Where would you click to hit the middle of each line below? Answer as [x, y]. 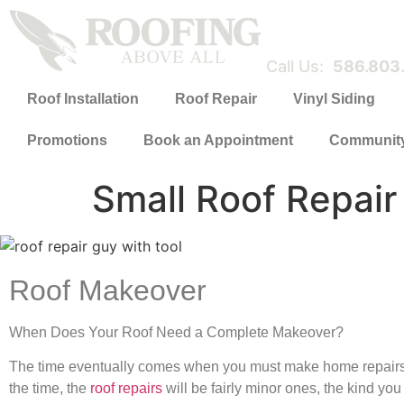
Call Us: [299, 66]
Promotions [67, 140]
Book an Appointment [218, 140]
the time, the [50, 389]
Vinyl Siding [334, 99]
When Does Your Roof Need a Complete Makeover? [176, 332]
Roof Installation [83, 99]
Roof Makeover [108, 290]
